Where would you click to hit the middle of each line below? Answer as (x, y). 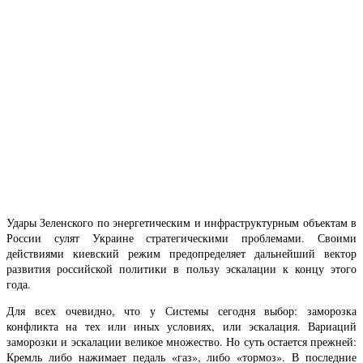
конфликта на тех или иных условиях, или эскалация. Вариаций (181, 326)
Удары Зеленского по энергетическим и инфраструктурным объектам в (181, 222)
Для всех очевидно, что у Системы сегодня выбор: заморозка (181, 310)
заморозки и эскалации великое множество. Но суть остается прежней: (181, 341)
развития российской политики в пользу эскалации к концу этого (181, 268)
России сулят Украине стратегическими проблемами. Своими (181, 237)
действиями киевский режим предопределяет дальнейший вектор (181, 253)
